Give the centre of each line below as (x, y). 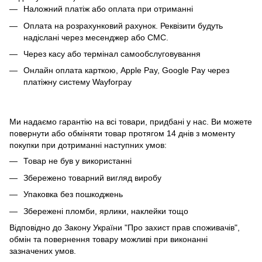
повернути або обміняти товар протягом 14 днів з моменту (122, 134)
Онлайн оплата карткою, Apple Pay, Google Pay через (126, 70)
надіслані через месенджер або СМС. (96, 37)
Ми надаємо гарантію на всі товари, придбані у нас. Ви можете (131, 122)
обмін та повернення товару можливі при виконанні (108, 239)
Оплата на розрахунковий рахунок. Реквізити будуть (123, 25)
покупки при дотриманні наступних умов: (88, 145)
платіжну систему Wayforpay (77, 82)
